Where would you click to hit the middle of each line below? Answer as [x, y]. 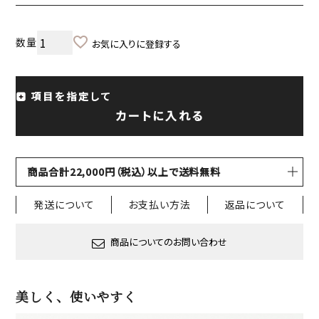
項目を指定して [72, 96]
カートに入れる [159, 115]
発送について [64, 205]
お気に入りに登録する [137, 44]
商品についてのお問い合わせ [169, 241]
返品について [255, 205]
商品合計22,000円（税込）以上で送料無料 [124, 171]
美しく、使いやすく [76, 296]
